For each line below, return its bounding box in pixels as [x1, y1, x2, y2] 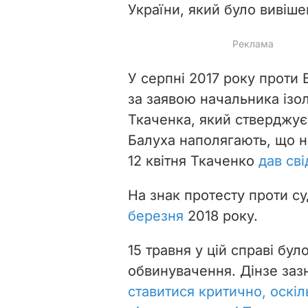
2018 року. [184, 207, 258, 224]
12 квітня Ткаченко [128, 152, 258, 169]
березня [128, 207, 184, 224]
